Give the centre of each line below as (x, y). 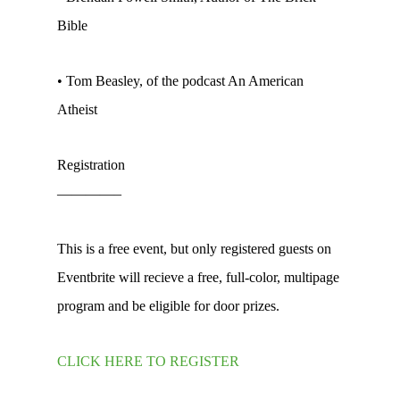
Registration (91, 165)
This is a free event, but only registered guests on (194, 249)
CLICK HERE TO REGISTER (148, 361)
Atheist (77, 109)
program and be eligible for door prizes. (168, 306)
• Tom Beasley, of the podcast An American (180, 81)
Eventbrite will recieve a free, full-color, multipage (198, 277)
